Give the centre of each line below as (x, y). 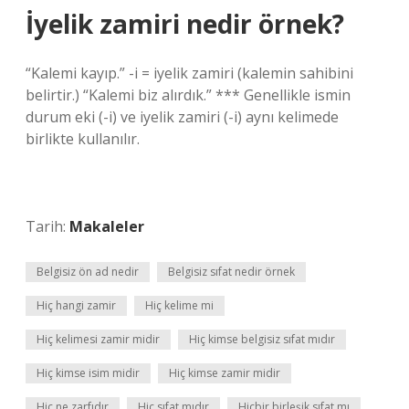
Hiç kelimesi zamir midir (98, 339)
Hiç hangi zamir (76, 305)
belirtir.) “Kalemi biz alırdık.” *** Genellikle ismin (188, 95)
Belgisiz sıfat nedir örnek (231, 272)
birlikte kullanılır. (83, 139)
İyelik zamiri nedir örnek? (185, 24)
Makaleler (107, 226)
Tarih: (47, 226)
